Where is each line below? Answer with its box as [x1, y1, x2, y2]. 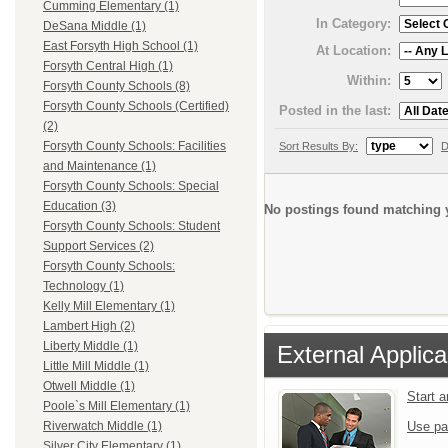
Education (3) [43, 199, 116, 214]
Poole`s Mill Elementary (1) [43, 399, 190, 414]
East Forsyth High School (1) [43, 39, 198, 54]
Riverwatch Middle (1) [43, 419, 162, 434]
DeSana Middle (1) [43, 19, 146, 34]
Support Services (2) [43, 239, 154, 254]
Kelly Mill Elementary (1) [43, 299, 175, 314]
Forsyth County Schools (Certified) [43, 99, 229, 114]
